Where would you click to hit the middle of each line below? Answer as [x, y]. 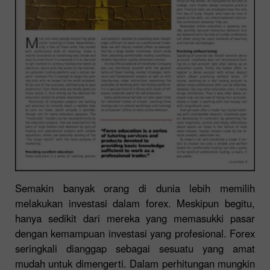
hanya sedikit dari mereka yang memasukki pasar [135, 218]
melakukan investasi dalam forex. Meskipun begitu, [135, 203]
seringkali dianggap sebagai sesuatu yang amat [135, 248]
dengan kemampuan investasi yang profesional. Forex [135, 233]
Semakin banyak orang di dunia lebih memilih [135, 188]
